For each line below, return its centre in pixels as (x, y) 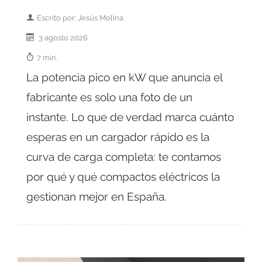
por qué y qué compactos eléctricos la (123, 176)
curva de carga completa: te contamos (124, 156)
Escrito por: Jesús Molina (80, 17)
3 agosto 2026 (62, 37)
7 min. (47, 57)
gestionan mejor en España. (96, 196)
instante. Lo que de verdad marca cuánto (130, 117)
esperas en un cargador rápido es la (118, 137)
